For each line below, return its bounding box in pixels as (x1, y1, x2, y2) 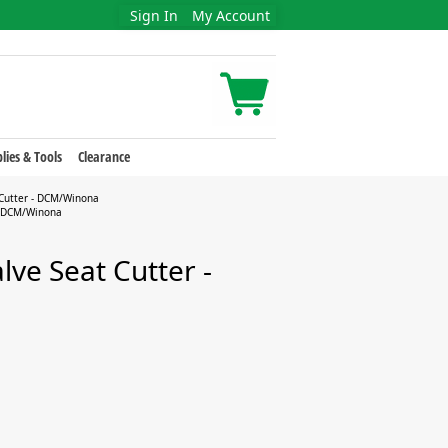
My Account (192, 6, 270, 25)
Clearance (77, 147, 130, 166)
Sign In (130, 6, 178, 25)
